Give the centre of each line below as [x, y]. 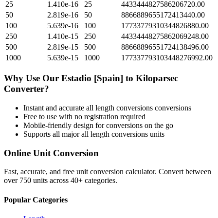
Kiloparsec [157, 78]
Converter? [27, 89]
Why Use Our [33, 78]
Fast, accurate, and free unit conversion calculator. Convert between [108, 172]
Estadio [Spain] [92, 78]
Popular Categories [36, 200]
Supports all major [52, 134]
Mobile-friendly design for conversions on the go [98, 125]
